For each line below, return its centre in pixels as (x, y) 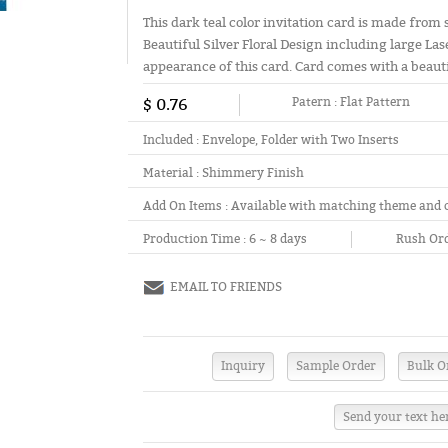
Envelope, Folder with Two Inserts (301, 140)
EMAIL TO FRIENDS (226, 287)
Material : (173, 173)
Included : (173, 140)
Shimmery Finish (253, 173)
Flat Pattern (375, 102)
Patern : (316, 102)
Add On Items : (187, 206)
